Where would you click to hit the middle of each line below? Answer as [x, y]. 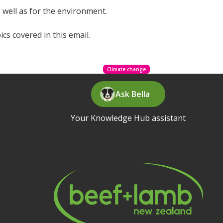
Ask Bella [133, 94]
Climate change [126, 69]
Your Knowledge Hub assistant [128, 118]
